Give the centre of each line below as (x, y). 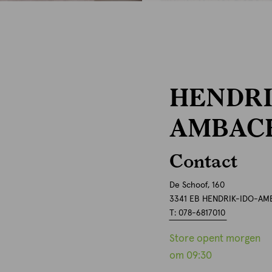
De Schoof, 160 (197, 185)
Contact (203, 160)
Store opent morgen (215, 239)
